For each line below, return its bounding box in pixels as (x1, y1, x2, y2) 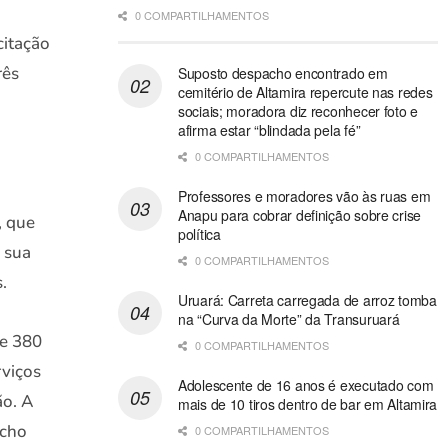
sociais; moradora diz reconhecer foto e (177, 101, 419, 122)
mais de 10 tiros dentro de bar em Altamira (177, 394, 438, 415)
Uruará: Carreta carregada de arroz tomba (177, 290, 437, 311)
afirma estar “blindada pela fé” (177, 120, 361, 141)
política (177, 224, 221, 245)
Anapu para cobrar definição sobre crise (177, 205, 422, 226)
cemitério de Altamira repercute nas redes (177, 82, 433, 103)
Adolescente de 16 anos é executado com (177, 375, 434, 396)
